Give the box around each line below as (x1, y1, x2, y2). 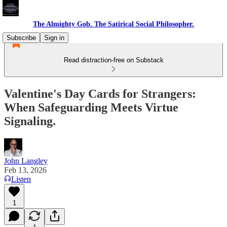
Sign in (44, 34, 64, 42)
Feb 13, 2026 (4, 165, 47, 174)
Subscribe (7, 34, 36, 42)
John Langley (4, 156, 48, 165)
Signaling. (4, 114, 56, 128)
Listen (11, 174, 31, 183)
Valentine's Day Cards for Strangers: (4, 87, 196, 100)
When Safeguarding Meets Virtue (4, 100, 178, 114)
